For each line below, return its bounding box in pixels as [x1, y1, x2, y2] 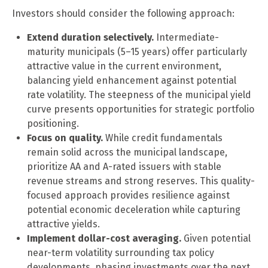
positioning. [27, 117, 79, 129]
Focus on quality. [27, 132, 103, 144]
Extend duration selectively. [27, 31, 154, 43]
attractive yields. [27, 218, 100, 230]
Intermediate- [154, 31, 219, 43]
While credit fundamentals [103, 132, 223, 144]
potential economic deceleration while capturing [27, 203, 240, 215]
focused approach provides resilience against [27, 189, 230, 201]
